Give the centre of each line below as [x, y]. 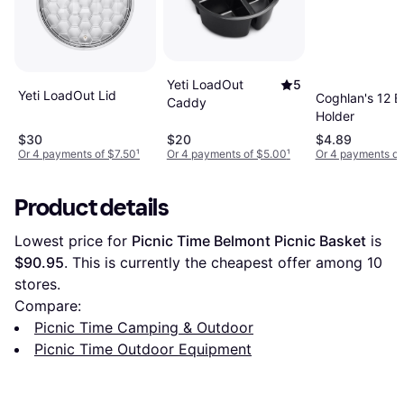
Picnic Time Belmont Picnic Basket [249, 240]
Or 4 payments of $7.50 [77, 153]
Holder [335, 115]
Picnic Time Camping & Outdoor [144, 327]
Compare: [48, 305]
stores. [37, 284]
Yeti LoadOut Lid [67, 95]
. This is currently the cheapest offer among [216, 262]
